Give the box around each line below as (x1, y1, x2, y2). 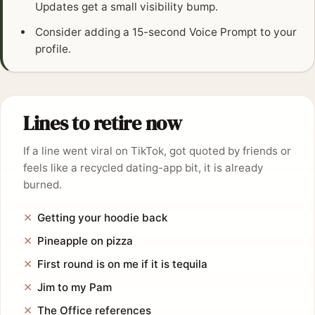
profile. (35, 42, 72, 56)
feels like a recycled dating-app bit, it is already (23, 161, 263, 175)
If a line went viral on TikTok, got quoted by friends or (23, 144, 291, 158)
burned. (23, 178, 62, 192)
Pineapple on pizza (37, 234, 133, 248)
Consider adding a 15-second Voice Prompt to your (35, 25, 297, 39)
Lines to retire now (23, 110, 182, 137)
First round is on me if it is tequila (37, 257, 207, 271)
